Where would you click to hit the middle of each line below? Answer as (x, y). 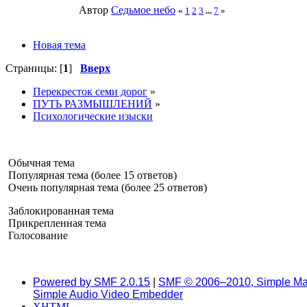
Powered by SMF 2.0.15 (91, 282)
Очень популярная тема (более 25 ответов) (106, 187)
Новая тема (59, 45)
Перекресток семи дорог (90, 91)
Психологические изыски (93, 116)
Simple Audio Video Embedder (108, 294)
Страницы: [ (34, 68)
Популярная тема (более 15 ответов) (91, 175)
